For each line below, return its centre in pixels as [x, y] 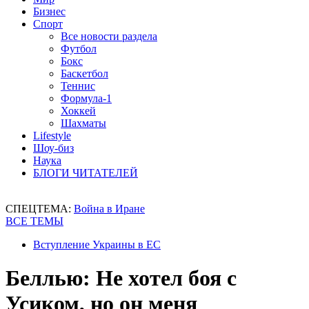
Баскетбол [84, 73]
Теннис [78, 86]
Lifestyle [52, 136]
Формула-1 [86, 98]
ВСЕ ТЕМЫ [34, 221]
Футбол [79, 49]
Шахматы [83, 123]
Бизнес [49, 11]
